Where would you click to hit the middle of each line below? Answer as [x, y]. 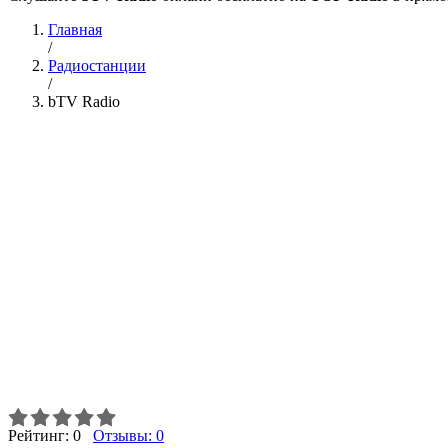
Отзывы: [124, 435]
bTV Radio [84, 101]
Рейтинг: [40, 435]
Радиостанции [97, 65]
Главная [75, 29]
